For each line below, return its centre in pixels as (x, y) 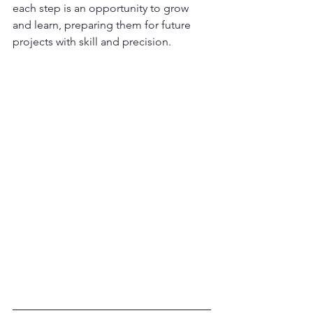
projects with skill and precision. (92, 42)
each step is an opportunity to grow (102, 8)
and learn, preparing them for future (103, 25)
